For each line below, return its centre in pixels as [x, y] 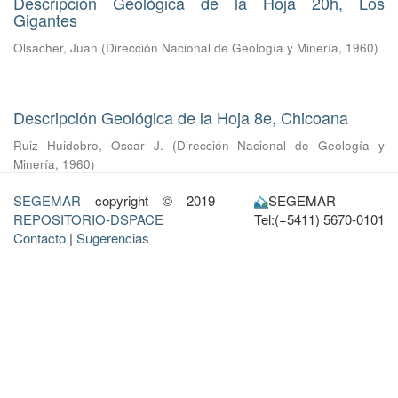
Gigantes [45, 20]
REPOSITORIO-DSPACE [88, 219]
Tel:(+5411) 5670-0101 [319, 219]
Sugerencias [113, 238]
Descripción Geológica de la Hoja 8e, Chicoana [181, 117]
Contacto [40, 238]
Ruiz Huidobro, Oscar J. [88, 145]
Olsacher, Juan [56, 48]
